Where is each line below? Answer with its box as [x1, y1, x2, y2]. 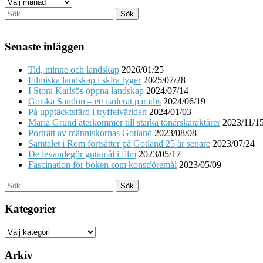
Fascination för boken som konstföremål [28, 159, 177, 170]
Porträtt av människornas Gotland [28, 127, 152, 138]
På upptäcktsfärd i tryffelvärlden [28, 106, 147, 117]
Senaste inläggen [5, 40, 85, 53]
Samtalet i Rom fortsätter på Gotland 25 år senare [28, 138, 210, 149]
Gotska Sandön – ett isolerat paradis [28, 96, 161, 106]
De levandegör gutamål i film [28, 149, 136, 159]
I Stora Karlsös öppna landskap [28, 85, 144, 96]
